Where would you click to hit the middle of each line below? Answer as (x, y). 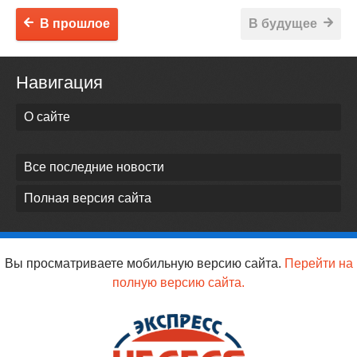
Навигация (59, 82)
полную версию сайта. (178, 282)
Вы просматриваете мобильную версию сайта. (144, 263)
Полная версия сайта (88, 198)
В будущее (283, 23)
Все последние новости (94, 167)
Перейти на (318, 263)
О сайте (47, 116)
